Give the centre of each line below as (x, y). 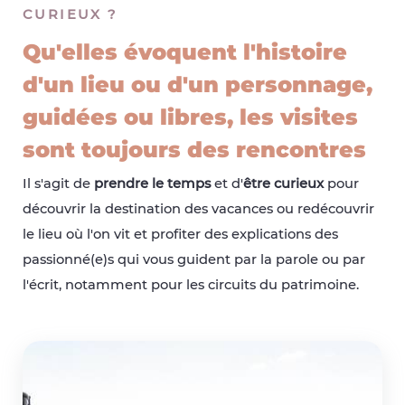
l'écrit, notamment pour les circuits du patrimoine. (191, 284)
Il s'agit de (58, 183)
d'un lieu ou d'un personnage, (198, 84)
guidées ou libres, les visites (190, 117)
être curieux (283, 183)
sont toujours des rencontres (194, 149)
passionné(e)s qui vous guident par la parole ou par (194, 259)
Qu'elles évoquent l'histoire (185, 52)
